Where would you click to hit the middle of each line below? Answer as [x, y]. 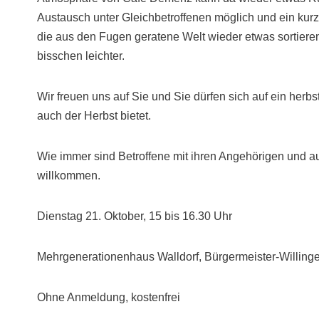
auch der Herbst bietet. [95, 116]
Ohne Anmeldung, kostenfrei [109, 297]
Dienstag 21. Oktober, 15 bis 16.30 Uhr [135, 216]
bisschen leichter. [82, 56]
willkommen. [70, 176]
